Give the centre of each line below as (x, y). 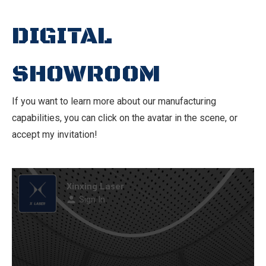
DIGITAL (62, 36)
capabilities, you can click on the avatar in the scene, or (125, 118)
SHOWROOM (86, 74)
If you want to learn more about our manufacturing (114, 101)
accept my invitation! (55, 134)
